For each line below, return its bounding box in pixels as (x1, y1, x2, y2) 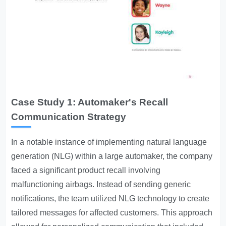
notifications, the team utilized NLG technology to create (11, 194, 210, 203)
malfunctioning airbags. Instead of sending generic (11, 180, 191, 189)
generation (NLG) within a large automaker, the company (11, 152, 213, 161)
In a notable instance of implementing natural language (11, 138, 207, 147)
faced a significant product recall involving (11, 166, 161, 175)
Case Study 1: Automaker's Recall (11, 97, 168, 108)
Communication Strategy (11, 111, 127, 123)
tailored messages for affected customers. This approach (11, 208, 213, 217)
